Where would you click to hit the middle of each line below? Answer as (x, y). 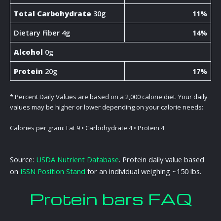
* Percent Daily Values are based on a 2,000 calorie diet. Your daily (109, 97)
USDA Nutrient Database (77, 159)
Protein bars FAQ (110, 199)
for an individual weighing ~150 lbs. (143, 171)
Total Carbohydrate (53, 14)
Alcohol (29, 52)
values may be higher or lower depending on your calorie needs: (107, 107)
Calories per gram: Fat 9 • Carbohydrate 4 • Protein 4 (87, 128)
